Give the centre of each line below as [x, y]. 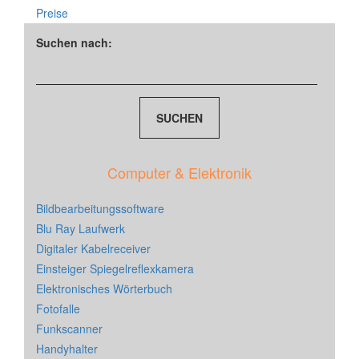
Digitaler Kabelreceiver [93, 249]
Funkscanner [69, 329]
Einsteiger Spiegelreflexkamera [115, 269]
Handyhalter [67, 349]
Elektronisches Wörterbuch [104, 289]
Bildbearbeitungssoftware [100, 209]
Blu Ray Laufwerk [81, 229]
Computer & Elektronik [179, 173]
